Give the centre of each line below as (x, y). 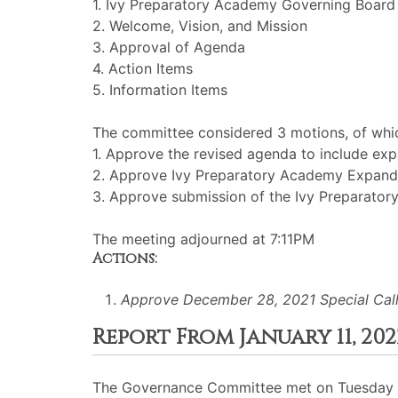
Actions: (125, 259)
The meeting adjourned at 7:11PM (203, 239)
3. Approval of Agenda (169, 47)
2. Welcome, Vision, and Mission (200, 26)
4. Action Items (143, 68)
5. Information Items (160, 90)
